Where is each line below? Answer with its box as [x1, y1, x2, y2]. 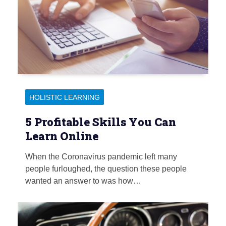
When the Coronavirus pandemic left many [25, 152, 177, 161]
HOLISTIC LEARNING [29, 93, 100, 102]
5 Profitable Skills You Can [25, 115, 176, 130]
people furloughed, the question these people [25, 164, 187, 174]
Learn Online [25, 129, 98, 144]
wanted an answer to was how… [25, 177, 141, 186]
